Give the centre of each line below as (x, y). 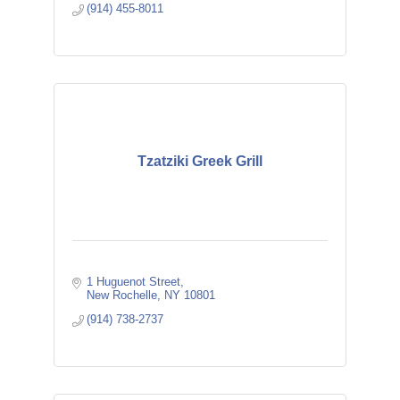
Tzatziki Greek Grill (200, 161)
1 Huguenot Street (134, 282)
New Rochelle (122, 295)
